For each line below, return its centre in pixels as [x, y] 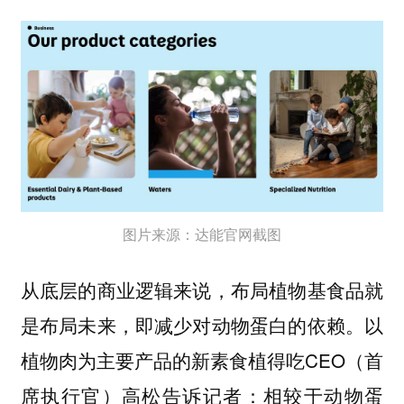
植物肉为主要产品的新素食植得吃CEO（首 [202, 359]
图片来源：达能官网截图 [202, 234]
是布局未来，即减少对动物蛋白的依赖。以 [202, 324]
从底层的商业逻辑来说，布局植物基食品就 [202, 289]
